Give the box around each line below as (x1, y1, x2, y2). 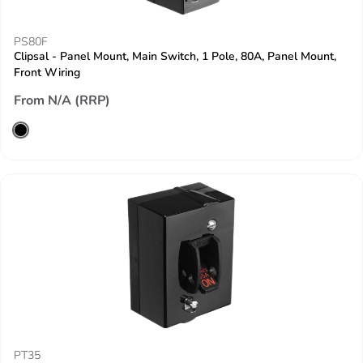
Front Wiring (14, 65, 80, 80)
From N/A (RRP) (14, 92, 110, 109)
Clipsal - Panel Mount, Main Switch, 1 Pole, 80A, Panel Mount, (14, 49, 336, 64)
